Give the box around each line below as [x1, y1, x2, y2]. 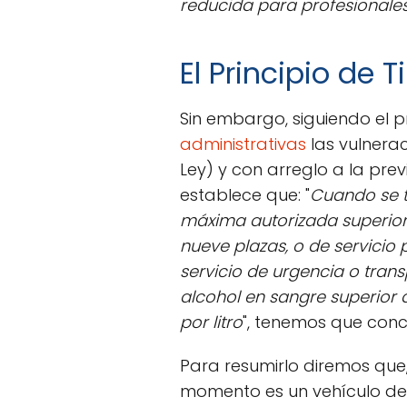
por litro [180, 311, 243, 333]
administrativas [180, 133, 306, 155]
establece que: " [180, 184, 310, 206]
